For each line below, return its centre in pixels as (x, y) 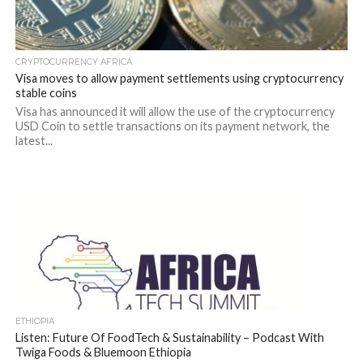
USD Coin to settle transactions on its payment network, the (172, 126)
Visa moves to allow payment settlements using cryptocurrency (179, 78)
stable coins (46, 93)
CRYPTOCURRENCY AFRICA (73, 62)
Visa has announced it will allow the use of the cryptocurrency (175, 111)
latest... (34, 141)
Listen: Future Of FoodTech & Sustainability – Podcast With (169, 337)
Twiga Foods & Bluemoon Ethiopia (103, 352)
